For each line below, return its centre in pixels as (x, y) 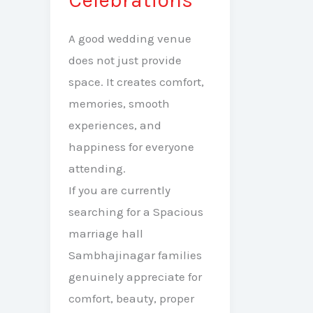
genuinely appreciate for (135, 277)
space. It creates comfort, (136, 82)
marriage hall (105, 234)
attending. (97, 169)
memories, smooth (119, 104)
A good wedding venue (130, 39)
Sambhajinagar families (135, 255)
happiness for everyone (131, 147)
